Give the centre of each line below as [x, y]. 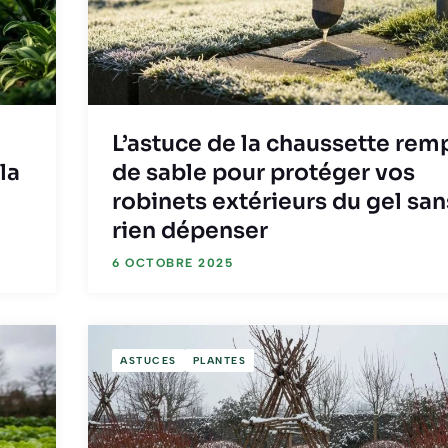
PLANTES [219, 360]
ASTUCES [148, 360]
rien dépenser [190, 231]
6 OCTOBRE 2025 [172, 263]
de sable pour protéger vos [263, 173]
